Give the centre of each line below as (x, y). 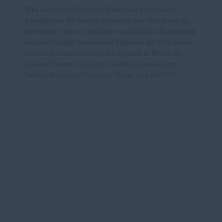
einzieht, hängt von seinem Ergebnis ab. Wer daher (108, 42)
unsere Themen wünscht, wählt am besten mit (101, 64)
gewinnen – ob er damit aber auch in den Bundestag (110, 31)
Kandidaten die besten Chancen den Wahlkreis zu (107, 20)
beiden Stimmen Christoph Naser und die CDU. (102, 75)
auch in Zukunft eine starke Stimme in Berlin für (104, 53)
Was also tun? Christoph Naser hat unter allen (100, 9)
